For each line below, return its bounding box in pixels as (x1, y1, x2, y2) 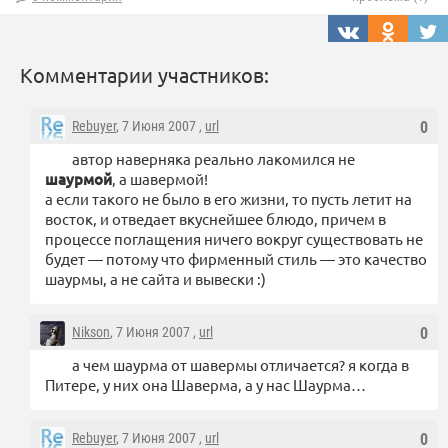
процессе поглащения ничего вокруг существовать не (45, 229, 423, 249)
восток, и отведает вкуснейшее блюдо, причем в (45, 209, 386, 229)
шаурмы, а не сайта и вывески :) (45, 269, 266, 289)
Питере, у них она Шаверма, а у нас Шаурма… (45, 375, 366, 395)
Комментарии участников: (20, 62, 269, 88)
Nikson (72, 324, 110, 341)
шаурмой (45, 169, 112, 190)
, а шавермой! (112, 169, 208, 189)
